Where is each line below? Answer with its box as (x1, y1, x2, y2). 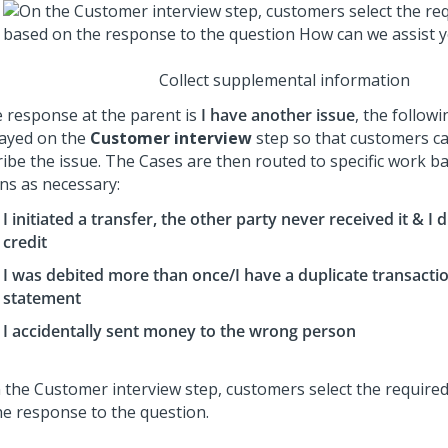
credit (3, 231, 47, 253)
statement (3, 287, 81, 309)
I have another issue (201, 104, 355, 126)
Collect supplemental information (159, 69, 410, 91)
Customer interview (90, 127, 252, 149)
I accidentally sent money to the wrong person (3, 320, 356, 342)
